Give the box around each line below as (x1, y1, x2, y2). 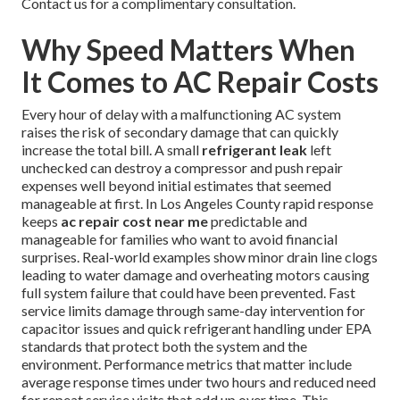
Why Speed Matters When (21, 32, 355, 68)
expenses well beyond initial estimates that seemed (21, 177, 331, 195)
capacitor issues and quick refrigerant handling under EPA (21, 320, 371, 337)
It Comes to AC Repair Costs (21, 64, 379, 100)
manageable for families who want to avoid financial (21, 230, 337, 248)
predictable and (208, 212, 307, 230)
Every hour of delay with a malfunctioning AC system (21, 105, 341, 123)
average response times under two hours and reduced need (21, 373, 376, 391)
